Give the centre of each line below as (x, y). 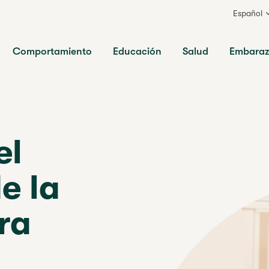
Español (248, 13)
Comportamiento (52, 51)
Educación (137, 51)
